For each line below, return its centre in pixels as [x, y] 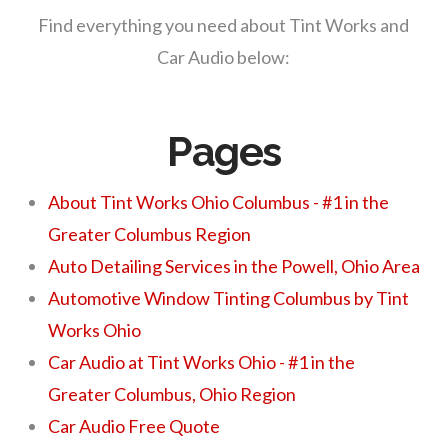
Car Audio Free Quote [134, 425]
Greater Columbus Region [150, 233]
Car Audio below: [224, 57]
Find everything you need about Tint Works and [224, 25]
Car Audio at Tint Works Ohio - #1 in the [202, 361]
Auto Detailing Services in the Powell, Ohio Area [234, 265]
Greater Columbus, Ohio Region [172, 393]
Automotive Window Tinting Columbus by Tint [229, 297]
